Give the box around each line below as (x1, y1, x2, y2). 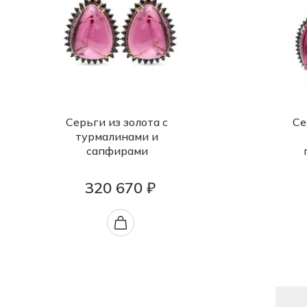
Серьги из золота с (66, 115, 168, 129)
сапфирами (86, 144, 148, 158)
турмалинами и (75, 130, 158, 143)
